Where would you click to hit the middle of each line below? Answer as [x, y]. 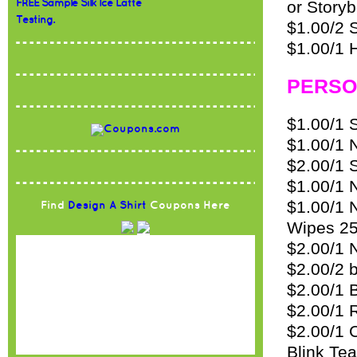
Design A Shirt [107, 205]
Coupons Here [188, 205]
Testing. [35, 20]
